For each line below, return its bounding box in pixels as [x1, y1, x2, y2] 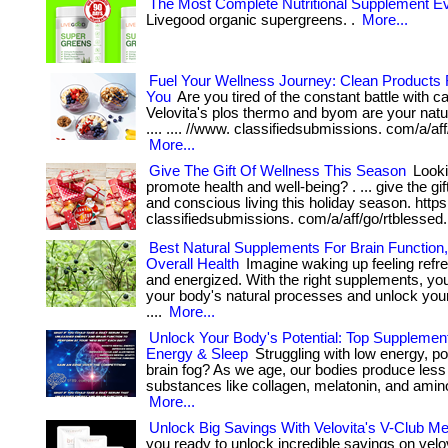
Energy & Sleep [146, 346, 248, 362]
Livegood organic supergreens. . [146, 12, 359, 28]
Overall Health [146, 256, 239, 272]
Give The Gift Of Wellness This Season [149, 163, 406, 179]
